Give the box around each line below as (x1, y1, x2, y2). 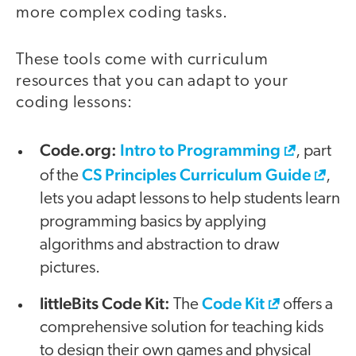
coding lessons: (16, 94, 133, 111)
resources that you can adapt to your (16, 72, 288, 90)
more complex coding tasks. (16, 5, 228, 22)
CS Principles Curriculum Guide (82, 164, 311, 185)
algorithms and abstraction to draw (40, 237, 280, 254)
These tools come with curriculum (16, 51, 269, 68)
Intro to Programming (120, 140, 281, 161)
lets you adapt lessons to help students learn (40, 191, 340, 208)
